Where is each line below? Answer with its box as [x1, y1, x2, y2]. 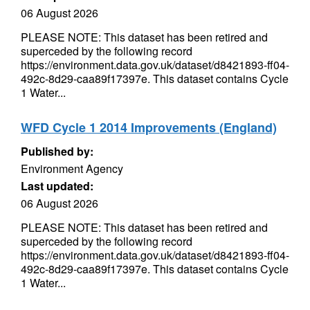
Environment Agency [21, 161, 123, 176]
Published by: [21, 143, 93, 159]
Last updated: [21, 178, 93, 194]
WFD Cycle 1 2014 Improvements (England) [21, 118, 277, 136]
